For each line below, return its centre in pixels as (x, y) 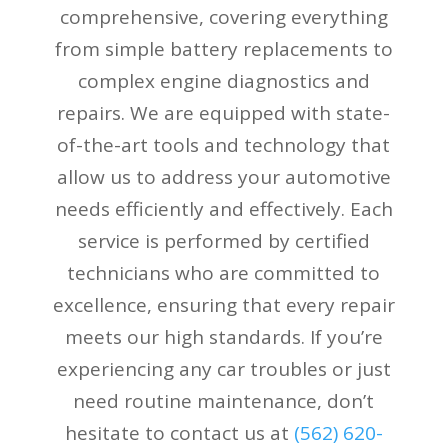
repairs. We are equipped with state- (224, 112)
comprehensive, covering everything (223, 16)
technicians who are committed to (224, 272)
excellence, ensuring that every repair (223, 304)
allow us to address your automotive (223, 176)
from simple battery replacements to (223, 48)
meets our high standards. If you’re (223, 336)
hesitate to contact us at (179, 432)
